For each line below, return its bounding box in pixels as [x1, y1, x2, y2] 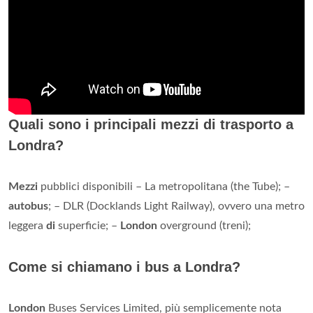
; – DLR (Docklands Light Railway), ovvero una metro [48, 201, 305, 212]
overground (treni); [157, 220, 251, 232]
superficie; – [55, 220, 120, 232]
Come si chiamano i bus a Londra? [8, 259, 240, 275]
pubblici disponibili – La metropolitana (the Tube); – [38, 181, 290, 193]
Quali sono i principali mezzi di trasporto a [8, 117, 293, 133]
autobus [8, 201, 48, 212]
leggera [8, 220, 46, 232]
